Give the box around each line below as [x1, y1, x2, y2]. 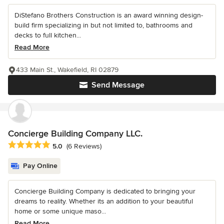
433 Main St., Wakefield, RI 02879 [16, 65, 118, 74]
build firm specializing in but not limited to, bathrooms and [14, 21, 192, 30]
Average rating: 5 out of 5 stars [7, 140, 114, 150]
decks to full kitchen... [14, 31, 81, 40]
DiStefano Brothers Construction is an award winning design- [14, 11, 203, 20]
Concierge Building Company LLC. [8, 128, 142, 139]
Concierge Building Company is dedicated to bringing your [14, 187, 195, 196]
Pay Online [23, 161, 57, 170]
